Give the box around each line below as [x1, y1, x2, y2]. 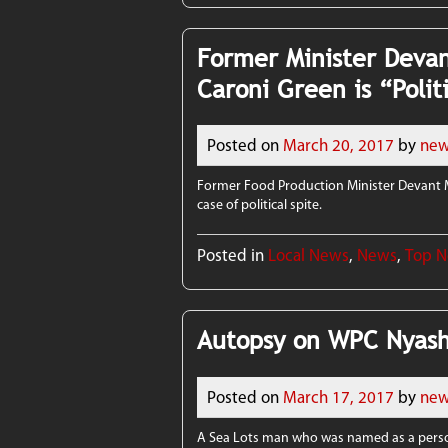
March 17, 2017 [283, 386, 395, 407]
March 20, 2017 [283, 135, 395, 156]
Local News [268, 245, 350, 266]
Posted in [197, 245, 265, 266]
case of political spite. [197, 196, 323, 214]
